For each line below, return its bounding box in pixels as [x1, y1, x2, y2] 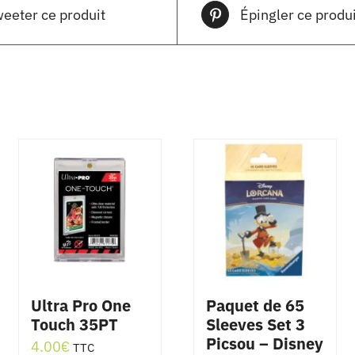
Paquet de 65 [205, 295, 304, 317]
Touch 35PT [31, 314, 119, 336]
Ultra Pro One [31, 295, 132, 317]
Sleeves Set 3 [205, 314, 305, 336]
